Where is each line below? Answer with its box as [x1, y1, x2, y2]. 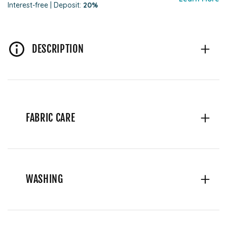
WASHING [26, 173, 63, 186]
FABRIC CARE [26, 111, 75, 125]
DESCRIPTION [32, 43, 84, 56]
